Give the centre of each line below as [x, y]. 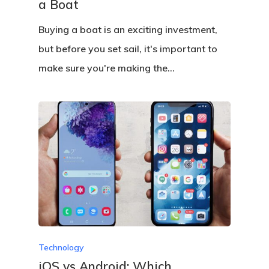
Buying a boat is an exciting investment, [128, 30]
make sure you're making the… [107, 68]
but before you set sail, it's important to [128, 49]
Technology [62, 248]
